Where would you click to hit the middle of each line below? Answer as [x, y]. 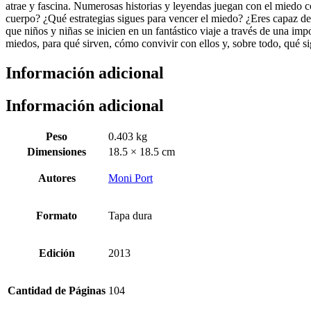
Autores [57, 178]
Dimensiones [57, 152]
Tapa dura [130, 216]
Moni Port [131, 178]
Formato [57, 216]
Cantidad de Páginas [57, 291]
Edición [57, 253]
